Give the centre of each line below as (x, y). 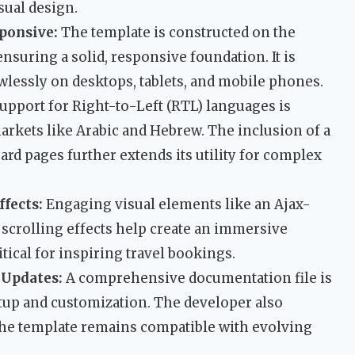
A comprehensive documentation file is (197, 279)
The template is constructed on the (177, 33)
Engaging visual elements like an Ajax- (177, 205)
